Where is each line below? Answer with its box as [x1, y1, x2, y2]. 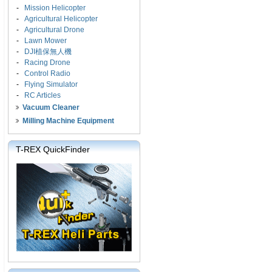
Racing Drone [24, 58, 70, 67]
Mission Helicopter [24, 4, 86, 12]
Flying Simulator [24, 80, 78, 89]
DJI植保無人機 [24, 47, 72, 56]
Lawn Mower [24, 36, 67, 45]
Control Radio [24, 69, 70, 78]
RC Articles [24, 91, 61, 100]
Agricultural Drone [24, 25, 84, 34]
